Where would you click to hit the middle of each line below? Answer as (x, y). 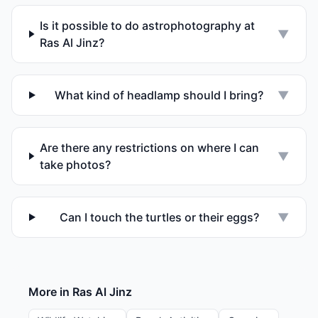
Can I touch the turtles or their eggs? (159, 217)
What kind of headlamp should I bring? (159, 95)
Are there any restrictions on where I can (149, 148)
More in (50, 292)
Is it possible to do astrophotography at (148, 26)
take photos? (75, 165)
